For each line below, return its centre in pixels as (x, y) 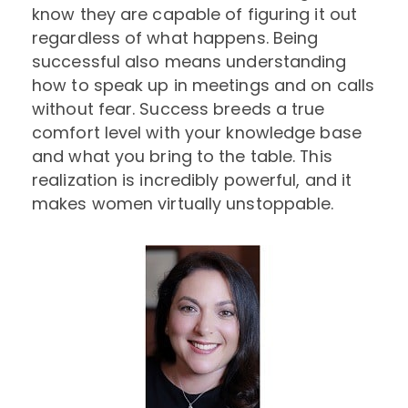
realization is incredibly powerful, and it (192, 179)
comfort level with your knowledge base (197, 132)
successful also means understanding (189, 61)
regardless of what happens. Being (175, 37)
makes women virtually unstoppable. (183, 203)
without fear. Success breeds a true (178, 108)
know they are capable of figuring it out (195, 14)
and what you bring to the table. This (182, 156)
